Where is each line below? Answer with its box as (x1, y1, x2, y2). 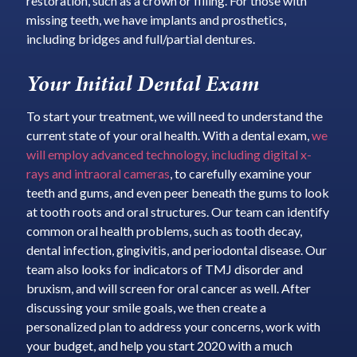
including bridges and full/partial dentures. (25, 30, 255, 46)
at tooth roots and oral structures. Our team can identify (25, 204, 329, 220)
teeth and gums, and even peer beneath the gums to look (25, 185, 329, 201)
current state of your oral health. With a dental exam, (25, 127, 312, 143)
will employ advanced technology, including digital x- (25, 147, 312, 163)
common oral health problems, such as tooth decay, (25, 223, 302, 239)
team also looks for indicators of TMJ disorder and (25, 261, 303, 277)
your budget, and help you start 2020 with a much (25, 338, 292, 354)
